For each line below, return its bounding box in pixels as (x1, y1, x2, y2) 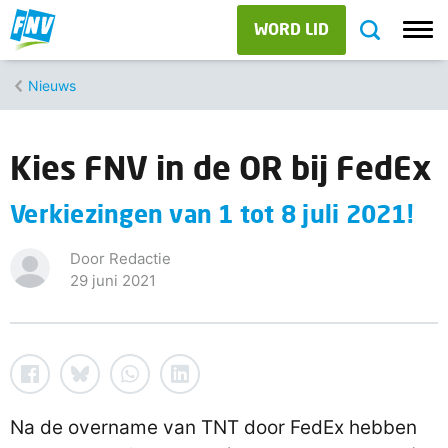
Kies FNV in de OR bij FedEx (10, 148, 432, 187)
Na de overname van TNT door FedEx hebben (10, 416, 417, 439)
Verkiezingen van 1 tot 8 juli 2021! (10, 199, 414, 228)
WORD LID (254, 19, 329, 38)
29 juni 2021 (70, 271, 156, 290)
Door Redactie (70, 249, 171, 268)
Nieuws (28, 76, 76, 94)
